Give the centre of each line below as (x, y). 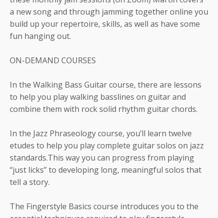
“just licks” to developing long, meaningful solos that (106, 170)
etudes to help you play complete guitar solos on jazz (107, 145)
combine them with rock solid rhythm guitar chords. (104, 109)
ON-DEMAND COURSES (53, 60)
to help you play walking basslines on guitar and (98, 97)
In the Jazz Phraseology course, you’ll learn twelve (101, 133)
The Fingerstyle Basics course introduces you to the (104, 206)
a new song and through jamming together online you (109, 11)
